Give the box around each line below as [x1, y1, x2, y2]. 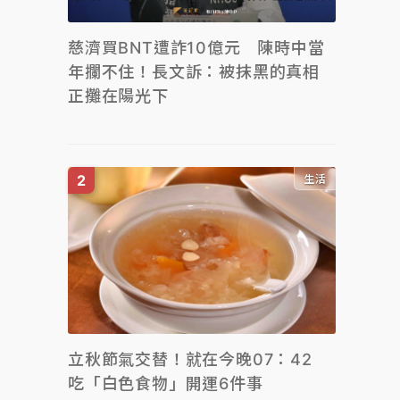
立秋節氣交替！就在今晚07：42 [68, 350, 329, 369]
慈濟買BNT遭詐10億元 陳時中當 [68, 37, 325, 57]
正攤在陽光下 [68, 86, 169, 105]
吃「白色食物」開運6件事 [68, 374, 263, 393]
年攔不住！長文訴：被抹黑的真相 [68, 62, 320, 81]
